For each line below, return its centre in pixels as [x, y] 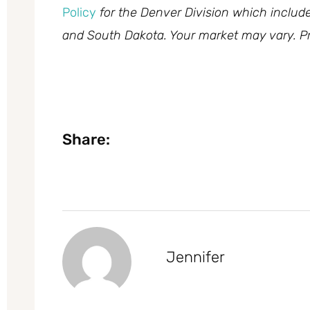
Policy [79, 12]
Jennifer [195, 257]
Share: [86, 139]
